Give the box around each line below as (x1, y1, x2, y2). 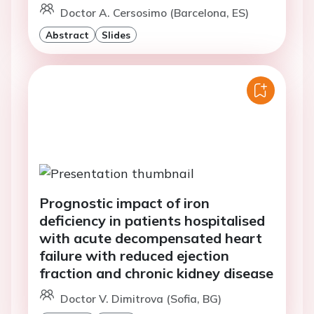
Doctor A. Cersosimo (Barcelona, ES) (60, 5, 249, 20)
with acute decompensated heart (39, 228, 262, 246)
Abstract (46, 28, 89, 41)
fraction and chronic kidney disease (39, 263, 273, 281)
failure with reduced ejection (39, 245, 229, 264)
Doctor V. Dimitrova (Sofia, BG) (60, 290, 221, 305)
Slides (102, 28, 130, 41)
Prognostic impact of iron (39, 193, 210, 211)
